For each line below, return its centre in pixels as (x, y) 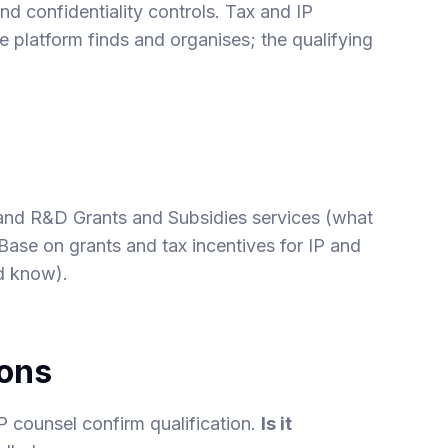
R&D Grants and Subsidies (139, 217)
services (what (310, 217)
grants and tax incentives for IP (197, 245)
